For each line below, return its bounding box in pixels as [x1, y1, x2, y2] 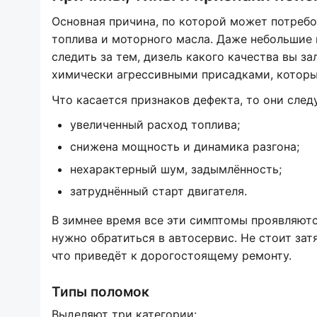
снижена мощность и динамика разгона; [69, 139, 299, 154]
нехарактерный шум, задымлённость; [69, 161, 282, 176]
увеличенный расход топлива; [69, 117, 240, 132]
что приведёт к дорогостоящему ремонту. [52, 248, 292, 263]
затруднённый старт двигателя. [69, 184, 247, 199]
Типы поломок [52, 283, 149, 300]
